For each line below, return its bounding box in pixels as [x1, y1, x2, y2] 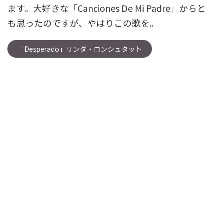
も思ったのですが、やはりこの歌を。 [7, 16, 158, 29]
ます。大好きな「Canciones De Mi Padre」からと [7, 1, 206, 14]
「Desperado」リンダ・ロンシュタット [17, 44, 142, 54]
